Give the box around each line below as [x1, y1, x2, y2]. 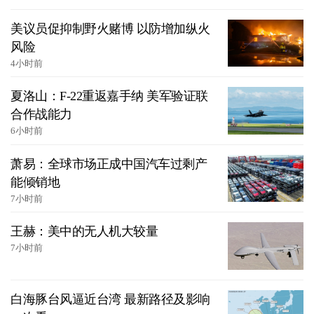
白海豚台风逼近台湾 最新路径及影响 [11, 292, 210, 306]
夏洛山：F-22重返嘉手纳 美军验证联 [11, 89, 208, 104]
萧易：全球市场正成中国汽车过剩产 [11, 156, 207, 171]
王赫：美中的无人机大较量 [11, 224, 158, 239]
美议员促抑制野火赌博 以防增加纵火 [11, 21, 210, 36]
